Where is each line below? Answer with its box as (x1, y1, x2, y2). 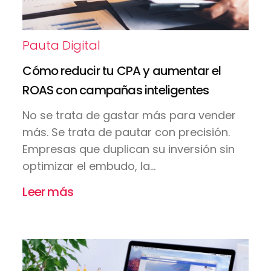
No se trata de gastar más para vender (22, 108, 237, 123)
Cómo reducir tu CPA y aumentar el (22, 62, 221, 80)
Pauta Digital (22, 37, 101, 54)
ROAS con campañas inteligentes (22, 82, 209, 99)
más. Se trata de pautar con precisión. (22, 125, 230, 140)
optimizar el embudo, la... (22, 158, 156, 174)
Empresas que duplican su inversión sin (22, 142, 235, 157)
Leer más (22, 183, 73, 201)
